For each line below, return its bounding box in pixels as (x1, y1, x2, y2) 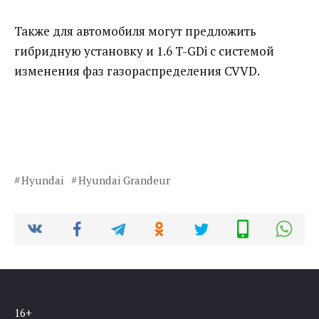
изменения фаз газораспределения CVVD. (14, 63, 260, 80)
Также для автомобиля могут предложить (14, 23, 256, 40)
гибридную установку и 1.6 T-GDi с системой (14, 43, 274, 60)
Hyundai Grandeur (78, 173, 170, 188)
